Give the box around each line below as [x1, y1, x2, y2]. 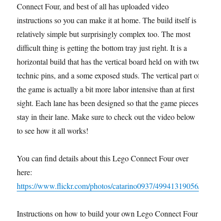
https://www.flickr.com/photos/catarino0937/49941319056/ [17, 180, 201, 191]
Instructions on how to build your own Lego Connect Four [17, 208, 198, 219]
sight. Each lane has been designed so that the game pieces [17, 97, 199, 108]
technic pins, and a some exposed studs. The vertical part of [17, 70, 201, 80]
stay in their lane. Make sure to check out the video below [17, 111, 196, 122]
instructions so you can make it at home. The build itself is [17, 14, 197, 25]
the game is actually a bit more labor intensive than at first [17, 83, 195, 94]
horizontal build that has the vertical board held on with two [17, 56, 201, 67]
